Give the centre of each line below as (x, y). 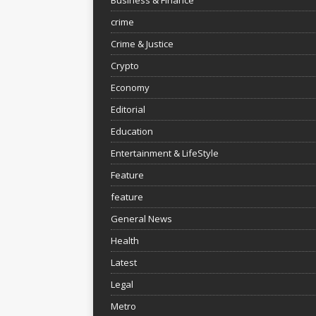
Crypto (125, 65)
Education (132, 131)
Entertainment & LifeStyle (165, 153)
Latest (124, 262)
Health (125, 240)
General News (141, 218)
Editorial (128, 109)
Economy (130, 87)
